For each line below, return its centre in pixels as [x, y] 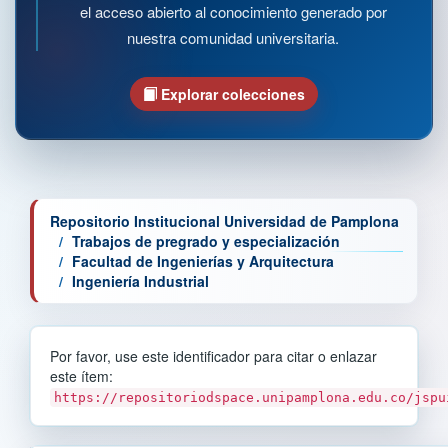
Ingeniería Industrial [140, 280]
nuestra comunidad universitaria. [233, 37]
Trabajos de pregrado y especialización [206, 240]
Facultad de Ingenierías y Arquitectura [203, 260]
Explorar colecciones [231, 93]
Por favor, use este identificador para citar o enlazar [213, 355]
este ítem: [81, 375]
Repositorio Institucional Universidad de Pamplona [224, 220]
